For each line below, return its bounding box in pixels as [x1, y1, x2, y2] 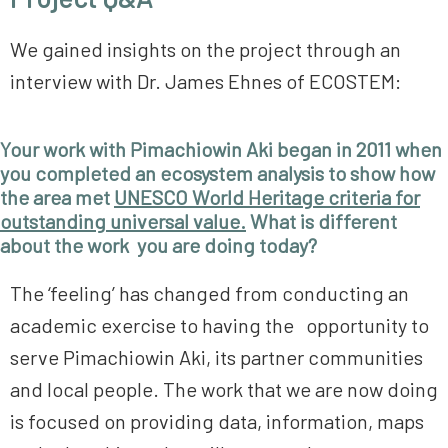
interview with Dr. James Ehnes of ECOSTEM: [10, 69, 401, 94]
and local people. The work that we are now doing [10, 377, 438, 402]
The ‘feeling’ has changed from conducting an [10, 281, 409, 306]
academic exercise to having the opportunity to [10, 313, 429, 338]
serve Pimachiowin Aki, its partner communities [10, 345, 423, 370]
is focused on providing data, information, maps [10, 409, 424, 434]
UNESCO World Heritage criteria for [114, 185, 420, 210]
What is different [246, 209, 397, 234]
